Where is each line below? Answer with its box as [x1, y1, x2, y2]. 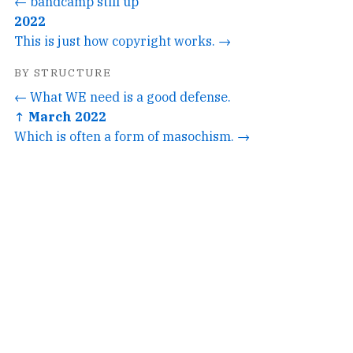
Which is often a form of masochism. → [14, 127, 250, 144]
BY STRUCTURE [14, 65, 112, 80]
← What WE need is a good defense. [14, 87, 231, 105]
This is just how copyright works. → [14, 32, 231, 49]
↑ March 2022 [14, 107, 106, 124]
